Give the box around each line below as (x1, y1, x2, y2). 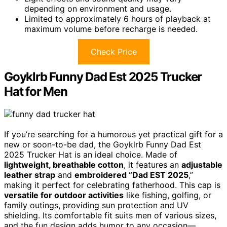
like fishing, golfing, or (124, 190, 211, 200)
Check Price (90, 47, 137, 57)
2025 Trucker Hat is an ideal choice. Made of (4, 149, 177, 160)
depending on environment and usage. (24, 4, 171, 14)
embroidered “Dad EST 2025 (74, 170, 188, 180)
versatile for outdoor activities (4, 190, 124, 200)
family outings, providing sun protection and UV (4, 200, 188, 210)
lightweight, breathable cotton (4, 160, 124, 170)
